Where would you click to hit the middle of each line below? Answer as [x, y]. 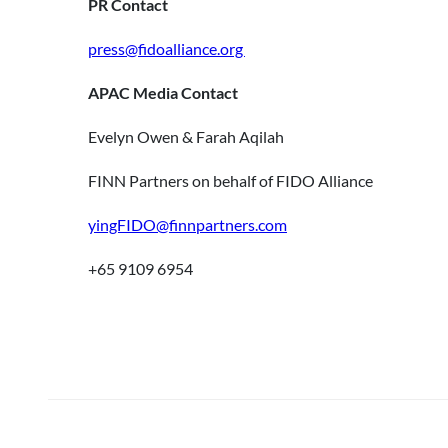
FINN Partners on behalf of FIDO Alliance [230, 180]
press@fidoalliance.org [166, 48]
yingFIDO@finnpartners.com [187, 224]
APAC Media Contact [163, 92]
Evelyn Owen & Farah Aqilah [186, 136]
